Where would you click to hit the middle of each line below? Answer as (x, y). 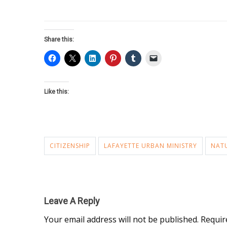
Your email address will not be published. (121, 219)
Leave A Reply (72, 201)
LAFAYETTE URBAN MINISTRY (150, 145)
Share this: (59, 39)
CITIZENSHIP (70, 145)
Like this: (56, 91)
